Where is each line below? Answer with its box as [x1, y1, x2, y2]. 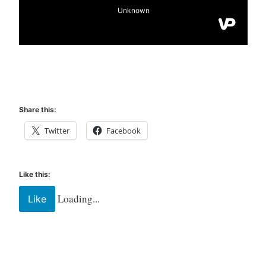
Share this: [18, 105, 56, 115]
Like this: [18, 169, 50, 179]
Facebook [106, 125, 141, 137]
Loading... [57, 191, 100, 205]
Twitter [44, 125, 69, 137]
